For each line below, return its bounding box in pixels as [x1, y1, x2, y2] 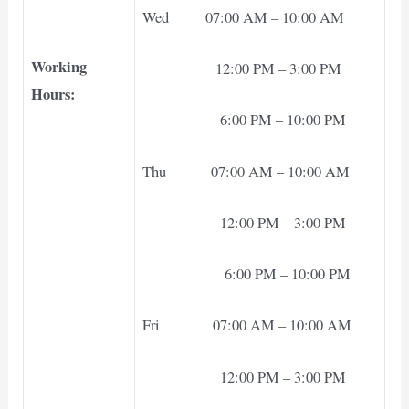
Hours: [31, 83, 76, 106]
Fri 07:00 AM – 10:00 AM [142, 315, 352, 336]
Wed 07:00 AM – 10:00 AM [142, 6, 345, 27]
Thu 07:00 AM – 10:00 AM [142, 161, 351, 182]
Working [31, 56, 88, 79]
